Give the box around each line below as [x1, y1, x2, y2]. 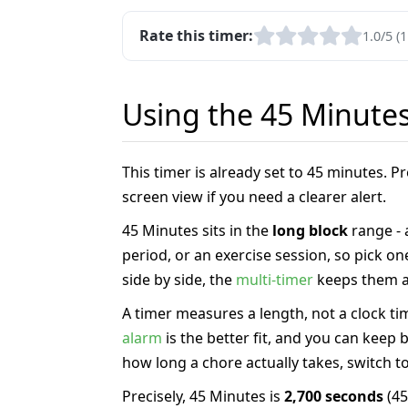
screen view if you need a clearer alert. [122, 186, 386, 207]
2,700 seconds [284, 385, 383, 406]
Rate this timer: [139, 25, 254, 46]
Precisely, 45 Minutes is [122, 385, 284, 406]
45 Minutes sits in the [122, 219, 272, 240]
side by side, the [122, 269, 236, 290]
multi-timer [236, 269, 313, 290]
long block [272, 219, 348, 240]
